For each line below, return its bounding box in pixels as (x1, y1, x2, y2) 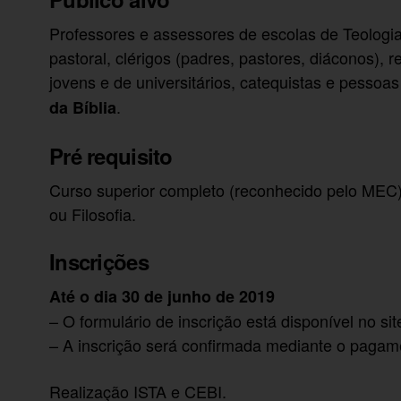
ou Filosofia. (49, 201, 137, 226)
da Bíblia (49, 95, 117, 119)
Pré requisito (49, 140, 173, 171)
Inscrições (49, 246, 149, 277)
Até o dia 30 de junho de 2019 (49, 285, 276, 309)
